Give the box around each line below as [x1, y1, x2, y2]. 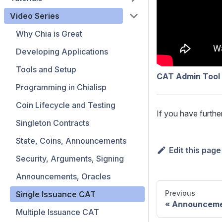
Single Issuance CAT [16, 189, 96, 199]
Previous [165, 189, 195, 198]
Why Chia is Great [16, 29, 82, 39]
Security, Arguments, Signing [16, 154, 124, 164]
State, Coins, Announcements [16, 136, 126, 146]
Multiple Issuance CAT [16, 207, 99, 217]
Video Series [10, 11, 59, 21]
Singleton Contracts [16, 118, 89, 128]
